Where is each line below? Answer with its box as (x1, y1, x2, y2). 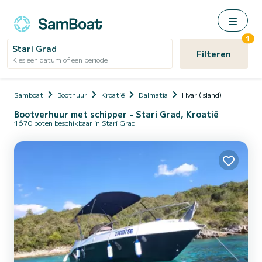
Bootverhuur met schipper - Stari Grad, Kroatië (14, 108, 219, 120)
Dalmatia (139, 89, 168, 99)
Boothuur (57, 89, 87, 99)
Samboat (14, 89, 43, 99)
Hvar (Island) (182, 89, 222, 99)
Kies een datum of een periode (12, 54, 108, 64)
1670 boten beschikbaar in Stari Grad (14, 118, 136, 127)
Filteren (196, 48, 231, 60)
